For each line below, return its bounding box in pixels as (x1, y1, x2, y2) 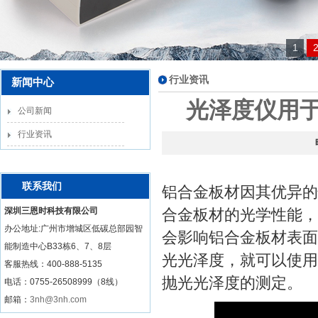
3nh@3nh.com (30, 295, 87, 305)
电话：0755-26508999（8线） (4, 277, 123, 287)
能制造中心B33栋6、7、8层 (4, 241, 111, 251)
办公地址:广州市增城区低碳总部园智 (4, 224, 143, 234)
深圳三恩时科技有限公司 (4, 206, 98, 216)
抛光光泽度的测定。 (162, 274, 302, 292)
